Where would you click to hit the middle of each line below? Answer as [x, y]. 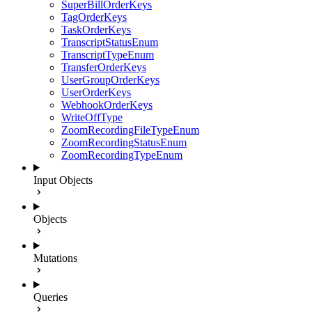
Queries [50, 297]
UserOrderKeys [96, 92]
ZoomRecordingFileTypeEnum [130, 130]
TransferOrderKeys [104, 67]
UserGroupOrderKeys [110, 80]
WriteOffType [92, 117]
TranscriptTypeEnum [108, 55]
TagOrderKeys [94, 17]
